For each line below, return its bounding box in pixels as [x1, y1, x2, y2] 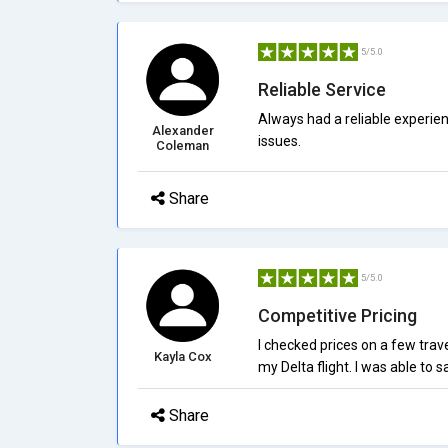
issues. [257, 133, 301, 149]
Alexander [151, 123, 214, 138]
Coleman [156, 138, 210, 153]
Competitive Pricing [257, 305, 417, 326]
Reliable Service [257, 79, 386, 100]
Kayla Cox [153, 349, 212, 364]
